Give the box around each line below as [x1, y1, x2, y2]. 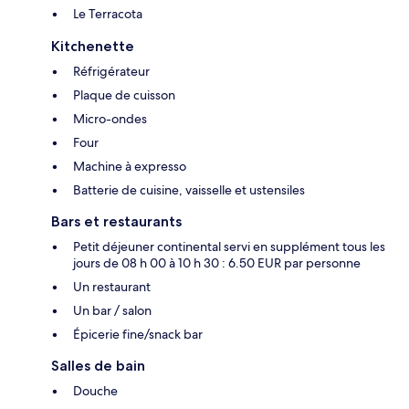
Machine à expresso [73, 158, 186, 175]
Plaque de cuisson [73, 87, 175, 104]
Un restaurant [73, 278, 151, 296]
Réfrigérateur [73, 63, 150, 80]
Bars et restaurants [51, 213, 182, 231]
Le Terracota [73, 5, 142, 23]
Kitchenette [51, 37, 134, 56]
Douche [73, 383, 118, 400]
